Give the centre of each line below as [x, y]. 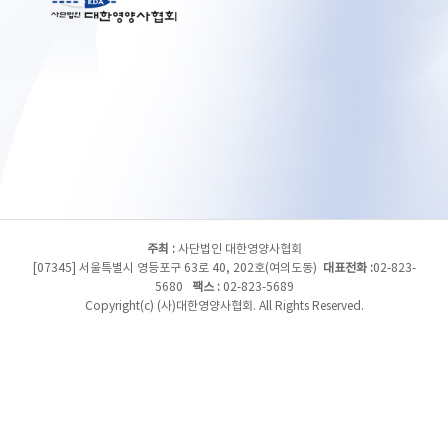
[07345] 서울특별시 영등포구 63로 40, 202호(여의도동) [177, 268]
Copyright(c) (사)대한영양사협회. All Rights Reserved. [224, 306]
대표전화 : [347, 268]
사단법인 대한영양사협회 [238, 249]
